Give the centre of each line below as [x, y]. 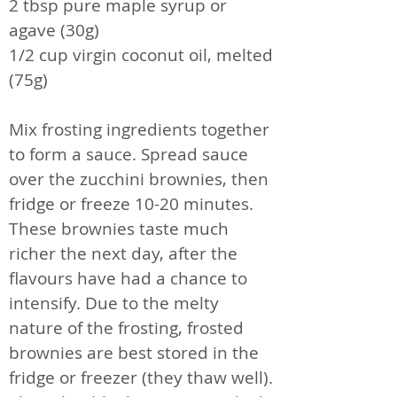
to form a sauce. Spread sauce [128, 154]
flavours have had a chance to [128, 278]
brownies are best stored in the [134, 352]
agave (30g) [54, 30]
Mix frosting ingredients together [139, 129]
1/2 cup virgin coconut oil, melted [141, 54]
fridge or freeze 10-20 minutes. [131, 203]
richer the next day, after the [123, 253]
